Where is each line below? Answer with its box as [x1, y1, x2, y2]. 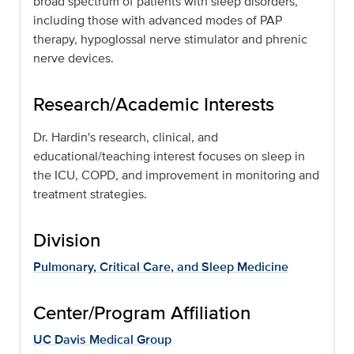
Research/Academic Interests [33, 90, 274, 119]
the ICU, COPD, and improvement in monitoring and [33, 166, 319, 185]
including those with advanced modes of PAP [33, 11, 282, 30]
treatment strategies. [33, 185, 147, 204]
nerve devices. [33, 49, 114, 68]
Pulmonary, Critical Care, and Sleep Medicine [33, 258, 288, 277]
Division [33, 226, 100, 254]
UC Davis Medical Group [33, 330, 171, 349]
